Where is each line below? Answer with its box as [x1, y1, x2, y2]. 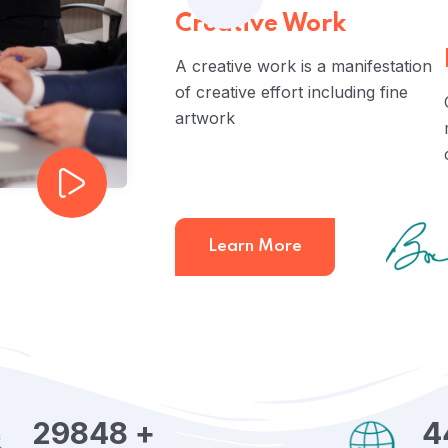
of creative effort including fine [175, 82, 408, 102]
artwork [175, 108, 235, 128]
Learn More [208, 238, 302, 255]
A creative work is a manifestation [175, 56, 432, 76]
